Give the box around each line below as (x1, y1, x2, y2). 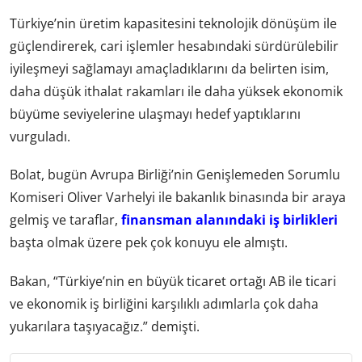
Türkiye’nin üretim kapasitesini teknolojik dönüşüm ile (10, 15, 337, 33)
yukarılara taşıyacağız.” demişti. (10, 317, 200, 335)
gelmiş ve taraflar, (10, 211, 121, 229)
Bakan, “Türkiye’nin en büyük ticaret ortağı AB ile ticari (10, 271, 336, 290)
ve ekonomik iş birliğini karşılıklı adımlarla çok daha (10, 294, 318, 313)
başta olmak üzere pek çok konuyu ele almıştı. (10, 234, 288, 252)
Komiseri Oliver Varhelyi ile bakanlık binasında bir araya (10, 188, 346, 207)
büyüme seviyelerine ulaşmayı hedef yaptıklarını (10, 105, 301, 124)
